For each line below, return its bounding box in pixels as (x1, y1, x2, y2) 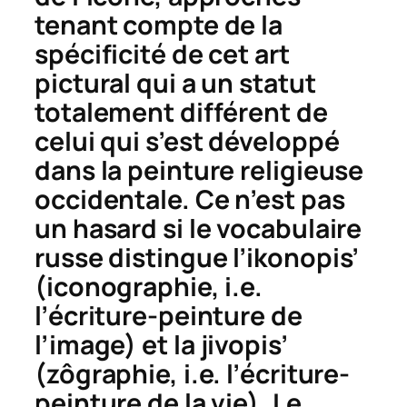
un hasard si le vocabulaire (35, 210, 362, 246)
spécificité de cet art (35, 35, 290, 72)
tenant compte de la (35, 6, 283, 43)
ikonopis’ (246, 239, 360, 275)
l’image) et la (35, 326, 201, 362)
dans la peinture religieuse (35, 152, 364, 188)
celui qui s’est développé (35, 123, 340, 159)
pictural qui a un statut (35, 65, 316, 101)
